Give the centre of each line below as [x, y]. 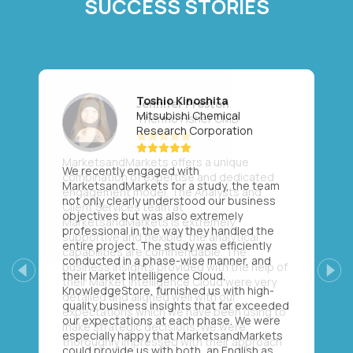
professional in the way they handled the [168, 230]
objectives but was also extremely [152, 215]
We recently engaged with [131, 170]
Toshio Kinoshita [182, 100]
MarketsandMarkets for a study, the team [171, 185]
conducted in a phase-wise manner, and [167, 260]
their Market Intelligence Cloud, [144, 275]
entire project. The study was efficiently [167, 245]
